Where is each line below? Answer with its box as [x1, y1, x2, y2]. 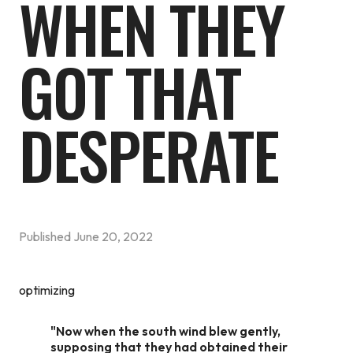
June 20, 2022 [73, 228, 153, 244]
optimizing [19, 281, 75, 298]
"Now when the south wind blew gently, [50, 322, 281, 339]
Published [19, 228, 73, 244]
